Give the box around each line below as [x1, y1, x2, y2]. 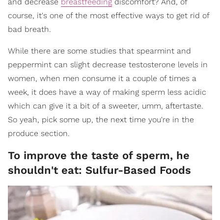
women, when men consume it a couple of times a [8, 73, 196, 83]
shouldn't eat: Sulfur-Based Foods [8, 164, 191, 176]
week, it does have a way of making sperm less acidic [8, 87, 206, 97]
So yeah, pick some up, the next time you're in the [8, 114, 194, 124]
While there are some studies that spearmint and [8, 46, 191, 55]
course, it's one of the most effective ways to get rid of [8, 10, 209, 20]
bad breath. [8, 24, 51, 34]
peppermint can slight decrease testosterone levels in [8, 59, 208, 69]
